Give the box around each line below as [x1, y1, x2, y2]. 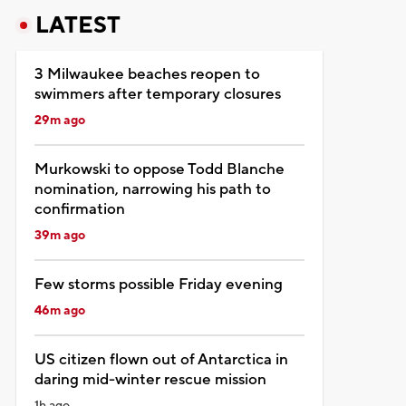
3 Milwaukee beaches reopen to [34, 63, 260, 84]
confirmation [34, 198, 125, 219]
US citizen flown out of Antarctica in [34, 349, 288, 370]
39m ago [34, 227, 85, 244]
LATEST [34, 10, 121, 40]
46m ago [34, 302, 85, 319]
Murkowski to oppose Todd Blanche [34, 159, 285, 179]
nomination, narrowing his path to [34, 179, 271, 199]
